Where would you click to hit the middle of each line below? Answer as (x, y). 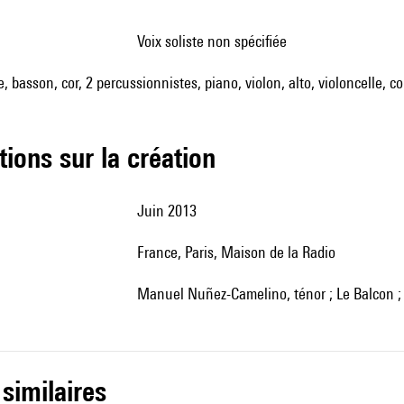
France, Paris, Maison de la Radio (240, 252)
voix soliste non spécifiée (216, 41)
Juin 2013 (170, 211)
